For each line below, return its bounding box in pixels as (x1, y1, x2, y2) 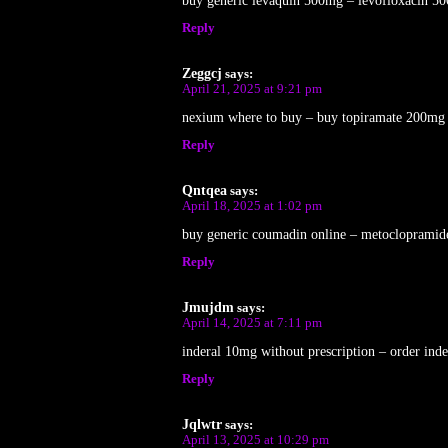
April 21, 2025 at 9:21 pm (182, 81, 322, 96)
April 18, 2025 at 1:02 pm (182, 198, 322, 213)
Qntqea (182, 182, 227, 198)
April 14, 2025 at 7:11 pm (182, 315, 322, 330)
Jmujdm (182, 299, 234, 315)
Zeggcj (182, 65, 222, 81)
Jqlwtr (182, 416, 222, 432)
